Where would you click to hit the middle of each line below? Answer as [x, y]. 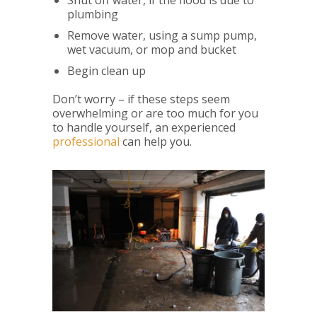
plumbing [92, 15]
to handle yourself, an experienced [144, 128]
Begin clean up [106, 71]
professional [86, 142]
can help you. [156, 142]
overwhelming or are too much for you [155, 114]
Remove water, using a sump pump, [162, 36]
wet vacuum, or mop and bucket [151, 50]
